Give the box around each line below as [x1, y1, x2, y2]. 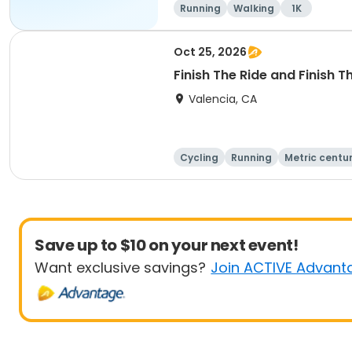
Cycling [180, 151, 218, 164]
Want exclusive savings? [35, 258, 206, 277]
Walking [233, 2, 274, 15]
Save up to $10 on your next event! [35, 234, 299, 256]
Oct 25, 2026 [174, 44, 247, 60]
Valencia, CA [189, 91, 257, 107]
